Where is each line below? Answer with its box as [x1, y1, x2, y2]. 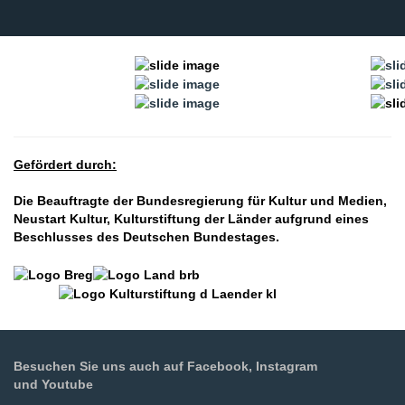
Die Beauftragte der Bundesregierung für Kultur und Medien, [14, 193, 387, 209]
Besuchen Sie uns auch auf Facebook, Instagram [14, 358, 317, 373]
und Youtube [14, 376, 93, 391]
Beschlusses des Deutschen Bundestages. [14, 230, 279, 245]
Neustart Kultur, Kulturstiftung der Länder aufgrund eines [14, 212, 369, 227]
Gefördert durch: [14, 157, 117, 173]
